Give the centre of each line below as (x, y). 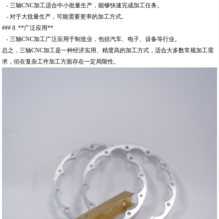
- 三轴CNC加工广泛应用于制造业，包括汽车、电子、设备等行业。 (91, 39)
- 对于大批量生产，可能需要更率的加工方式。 (65, 17)
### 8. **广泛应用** (28, 28)
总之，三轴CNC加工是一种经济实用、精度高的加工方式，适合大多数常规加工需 (108, 51)
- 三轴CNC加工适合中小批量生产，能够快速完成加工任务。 (83, 6)
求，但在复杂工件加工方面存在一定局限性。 (61, 62)
